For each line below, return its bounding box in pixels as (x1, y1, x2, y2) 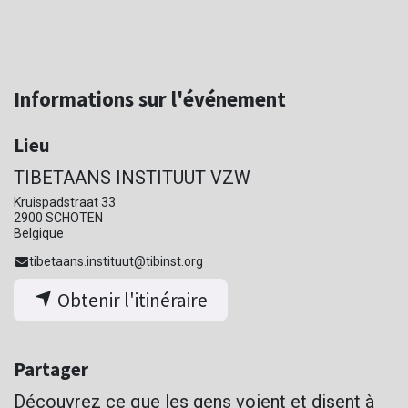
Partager (14, 357, 88, 382)
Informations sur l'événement (14, 86, 286, 112)
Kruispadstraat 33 (14, 194, 116, 209)
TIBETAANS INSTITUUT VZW (14, 166, 250, 189)
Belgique (14, 225, 64, 240)
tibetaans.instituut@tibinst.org (29, 254, 204, 270)
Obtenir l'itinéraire (53, 288, 208, 313)
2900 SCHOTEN (14, 209, 103, 225)
